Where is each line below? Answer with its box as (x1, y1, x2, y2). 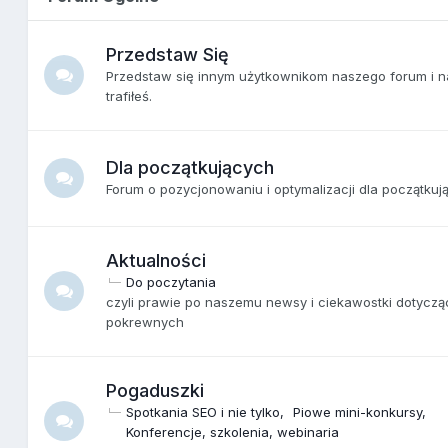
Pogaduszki (106, 379, 205, 401)
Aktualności (106, 249, 207, 271)
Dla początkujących (106, 156, 275, 178)
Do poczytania (126, 273, 217, 290)
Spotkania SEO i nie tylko (126, 403, 281, 420)
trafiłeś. (106, 87, 153, 104)
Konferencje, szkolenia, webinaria (126, 423, 340, 440)
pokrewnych (106, 313, 185, 330)
